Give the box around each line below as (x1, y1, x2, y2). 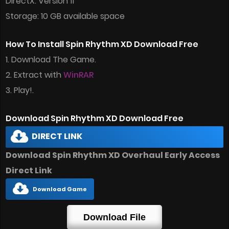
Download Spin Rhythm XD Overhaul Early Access (6, 149, 220, 162)
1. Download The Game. (6, 54, 96, 66)
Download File (83, 212, 146, 223)
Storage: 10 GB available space (6, 10, 125, 22)
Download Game (33, 185, 87, 194)
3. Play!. (6, 84, 34, 97)
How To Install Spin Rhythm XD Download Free (6, 38, 198, 51)
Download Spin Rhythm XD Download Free (6, 112, 184, 125)
